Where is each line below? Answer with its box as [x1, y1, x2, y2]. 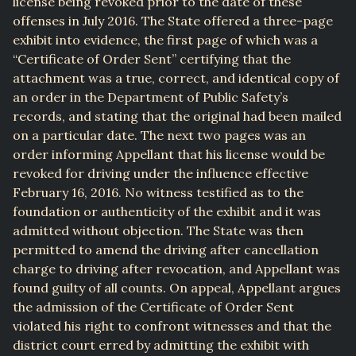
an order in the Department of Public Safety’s [13, 89, 288, 106]
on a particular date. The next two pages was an [13, 127, 306, 144]
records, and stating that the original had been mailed [13, 108, 342, 125]
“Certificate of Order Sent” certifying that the [13, 51, 291, 68]
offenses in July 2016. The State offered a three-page [13, 13, 333, 29]
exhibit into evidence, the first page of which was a [13, 32, 318, 48]
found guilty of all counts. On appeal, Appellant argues [13, 280, 341, 296]
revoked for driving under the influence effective [13, 165, 308, 182]
